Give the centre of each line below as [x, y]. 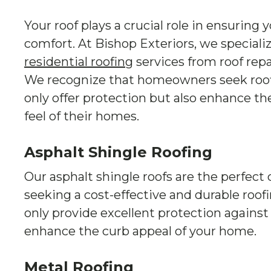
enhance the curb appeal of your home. [140, 231]
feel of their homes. [82, 116]
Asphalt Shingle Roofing [118, 152]
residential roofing [79, 62]
